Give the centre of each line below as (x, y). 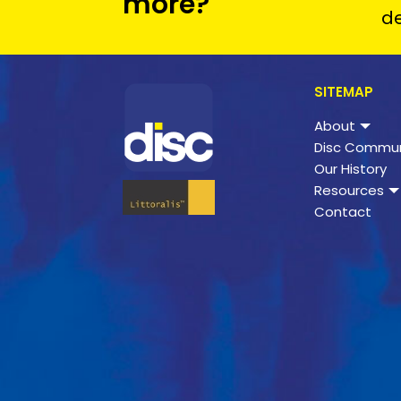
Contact (343, 212)
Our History (350, 169)
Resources (349, 191)
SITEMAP (344, 92)
